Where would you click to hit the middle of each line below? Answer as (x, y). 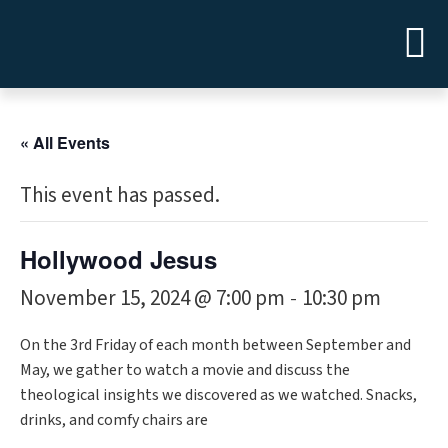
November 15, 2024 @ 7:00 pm (152, 298)
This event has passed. (120, 195)
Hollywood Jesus (118, 259)
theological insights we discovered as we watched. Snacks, (218, 395)
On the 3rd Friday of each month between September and (215, 345)
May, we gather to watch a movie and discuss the (185, 370)
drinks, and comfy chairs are (114, 420)
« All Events (65, 142)
